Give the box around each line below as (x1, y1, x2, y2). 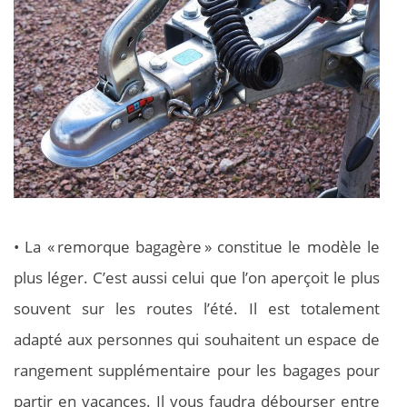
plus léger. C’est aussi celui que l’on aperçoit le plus (14, 266, 380, 288)
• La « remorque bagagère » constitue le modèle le (14, 235, 380, 257)
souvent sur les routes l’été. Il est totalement (14, 297, 380, 319)
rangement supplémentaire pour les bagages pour (14, 359, 380, 381)
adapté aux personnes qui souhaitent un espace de (14, 328, 380, 350)
